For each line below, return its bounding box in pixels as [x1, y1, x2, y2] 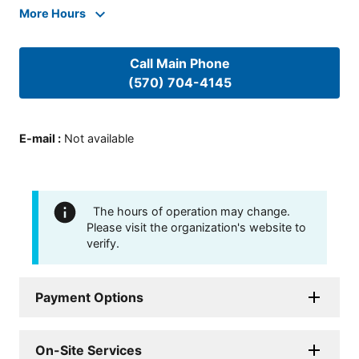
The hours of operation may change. [93, 204, 290, 218]
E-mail [19, 131, 55, 145]
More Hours [19, 6, 86, 21]
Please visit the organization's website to [87, 220, 306, 234]
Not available [64, 131, 134, 145]
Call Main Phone [129, 55, 230, 72]
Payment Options [35, 288, 143, 305]
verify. [87, 236, 119, 250]
